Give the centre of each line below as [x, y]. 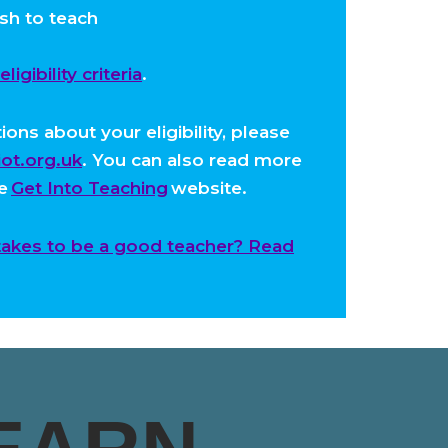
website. [210, 187]
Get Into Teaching [89, 187]
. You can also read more [192, 159]
